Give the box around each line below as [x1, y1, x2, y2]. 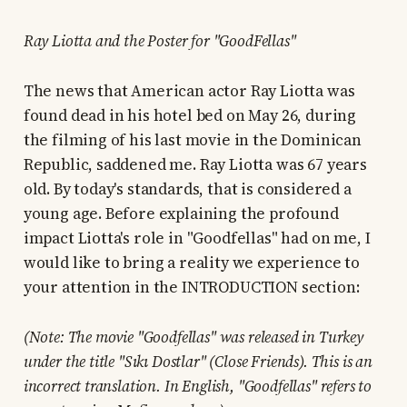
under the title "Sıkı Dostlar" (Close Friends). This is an [23, 351, 372, 373]
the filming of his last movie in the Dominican [23, 129, 362, 152]
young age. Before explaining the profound [23, 203, 339, 225]
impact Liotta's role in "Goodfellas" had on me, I [23, 227, 371, 250]
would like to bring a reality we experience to [23, 252, 360, 274]
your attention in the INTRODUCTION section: [23, 276, 360, 299]
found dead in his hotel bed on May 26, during [23, 104, 357, 127]
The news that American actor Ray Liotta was [23, 80, 355, 103]
